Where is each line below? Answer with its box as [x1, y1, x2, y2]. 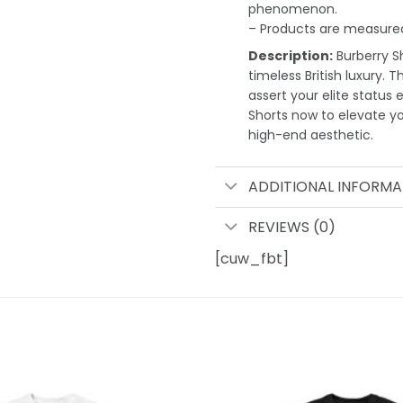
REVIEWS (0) [247, 217, 336, 238]
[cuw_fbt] [215, 247, 289, 269]
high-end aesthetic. [247, 125, 373, 144]
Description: [247, 46, 333, 65]
